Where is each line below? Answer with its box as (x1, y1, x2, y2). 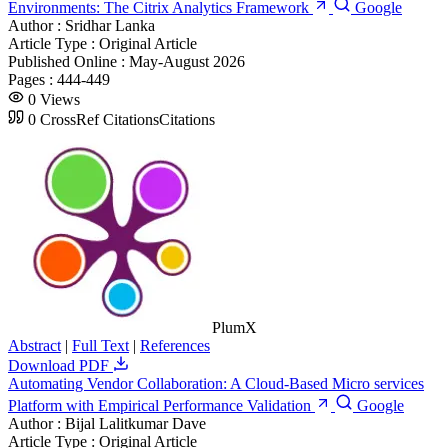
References (140, 336, 210, 354)
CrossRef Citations (40, 110, 159, 128)
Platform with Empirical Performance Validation (8, 396, 315, 414)
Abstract (8, 336, 61, 354)
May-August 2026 (129, 52, 245, 70)
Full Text (72, 336, 129, 354)
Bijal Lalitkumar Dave (65, 414, 206, 432)
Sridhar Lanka (65, 16, 155, 34)
